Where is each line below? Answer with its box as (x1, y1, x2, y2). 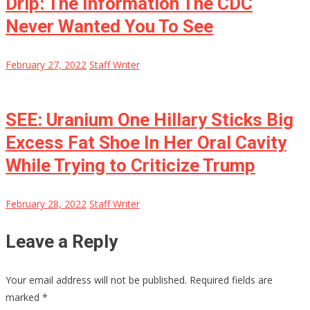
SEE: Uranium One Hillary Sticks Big (6, 109, 293, 131)
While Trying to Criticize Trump (6, 155, 255, 176)
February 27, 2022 (6, 58, 86, 72)
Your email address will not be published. (6, 273, 187, 287)
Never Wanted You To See (6, 16, 213, 37)
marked (6, 291, 42, 304)
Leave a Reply (6, 231, 118, 253)
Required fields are (190, 273, 273, 287)
